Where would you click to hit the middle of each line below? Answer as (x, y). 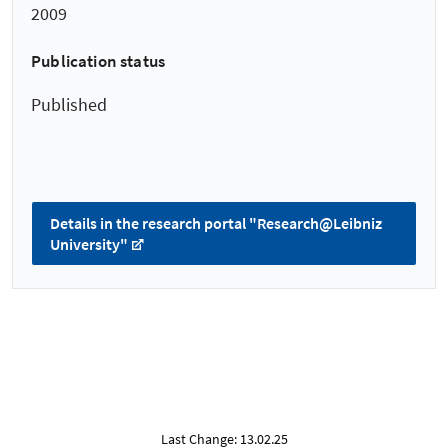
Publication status (98, 61)
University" (89, 243)
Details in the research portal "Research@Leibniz (216, 222)
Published (69, 105)
